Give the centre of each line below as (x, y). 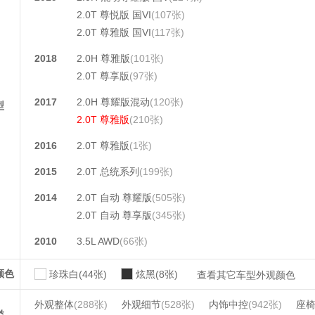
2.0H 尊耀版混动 (113, 102)
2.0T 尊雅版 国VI (114, 32)
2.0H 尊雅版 (103, 58)
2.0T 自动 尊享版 (114, 215)
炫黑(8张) (157, 274)
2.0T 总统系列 (108, 172)
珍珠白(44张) (78, 274)
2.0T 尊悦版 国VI (114, 15)
